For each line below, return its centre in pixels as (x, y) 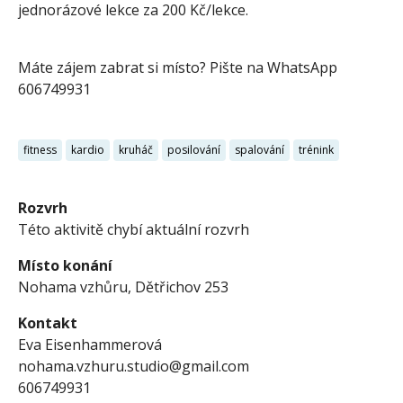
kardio (88, 150)
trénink (316, 150)
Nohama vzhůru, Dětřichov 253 (123, 287)
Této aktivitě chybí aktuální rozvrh (134, 229)
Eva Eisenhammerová (90, 345)
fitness (40, 150)
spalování (260, 150)
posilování (194, 150)
